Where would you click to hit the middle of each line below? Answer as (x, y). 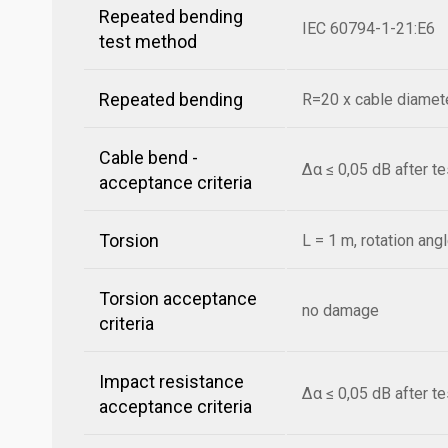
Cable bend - (148, 157)
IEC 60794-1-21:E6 (368, 28)
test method (148, 41)
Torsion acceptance (178, 298)
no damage (340, 310)
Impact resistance (171, 381)
